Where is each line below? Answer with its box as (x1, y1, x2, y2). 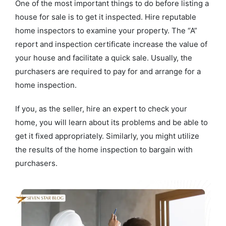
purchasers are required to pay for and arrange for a (15, 67, 201, 77)
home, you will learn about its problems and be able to (15, 118, 208, 128)
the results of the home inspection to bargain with (15, 145, 193, 155)
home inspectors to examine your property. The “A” (15, 26, 197, 36)
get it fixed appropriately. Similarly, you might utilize (15, 131, 199, 141)
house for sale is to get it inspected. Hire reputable (15, 12, 196, 22)
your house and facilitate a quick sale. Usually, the (15, 53, 192, 63)
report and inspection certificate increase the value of (15, 39, 207, 49)
